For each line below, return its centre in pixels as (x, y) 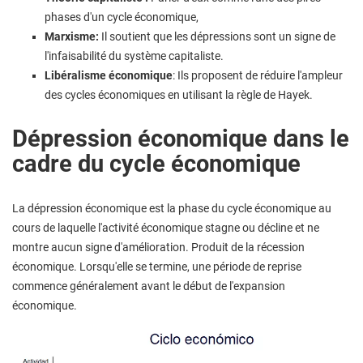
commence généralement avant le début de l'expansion (149, 286)
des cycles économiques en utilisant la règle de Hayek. (179, 94)
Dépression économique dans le (181, 138)
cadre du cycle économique (156, 163)
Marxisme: (73, 36)
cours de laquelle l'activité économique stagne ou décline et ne (166, 227)
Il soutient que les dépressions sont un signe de (218, 36)
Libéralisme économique (109, 75)
